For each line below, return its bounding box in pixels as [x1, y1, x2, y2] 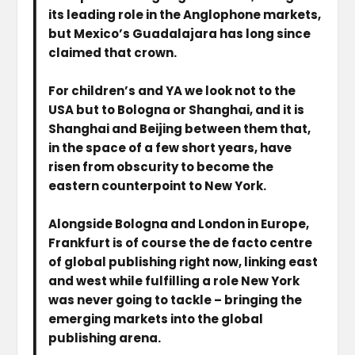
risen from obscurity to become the [48, 158, 274, 176]
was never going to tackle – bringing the [48, 292, 303, 309]
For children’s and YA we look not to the [48, 82, 296, 100]
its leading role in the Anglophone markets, [48, 6, 322, 24]
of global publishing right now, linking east [48, 254, 319, 271]
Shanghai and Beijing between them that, [48, 120, 311, 138]
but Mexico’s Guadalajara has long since [48, 25, 311, 43]
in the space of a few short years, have [48, 139, 292, 157]
